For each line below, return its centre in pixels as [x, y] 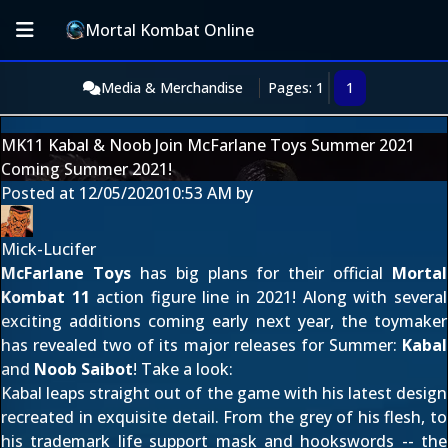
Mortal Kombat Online [170, 30]
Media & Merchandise [171, 87]
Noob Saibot [83, 369]
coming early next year [239, 321]
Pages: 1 [295, 87]
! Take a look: [183, 369]
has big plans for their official [261, 273]
